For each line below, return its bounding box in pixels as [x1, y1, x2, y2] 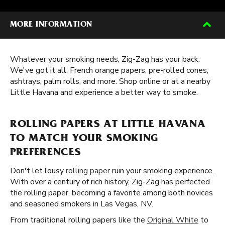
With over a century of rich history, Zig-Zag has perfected [10, 176, 210, 187]
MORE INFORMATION [10, 21, 92, 29]
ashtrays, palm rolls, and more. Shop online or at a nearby [10, 76, 210, 87]
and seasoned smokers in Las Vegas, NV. [10, 198, 153, 209]
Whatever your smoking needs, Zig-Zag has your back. [10, 54, 200, 65]
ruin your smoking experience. [110, 165, 214, 176]
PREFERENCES [10, 148, 81, 159]
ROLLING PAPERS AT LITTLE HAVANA [10, 120, 206, 131]
